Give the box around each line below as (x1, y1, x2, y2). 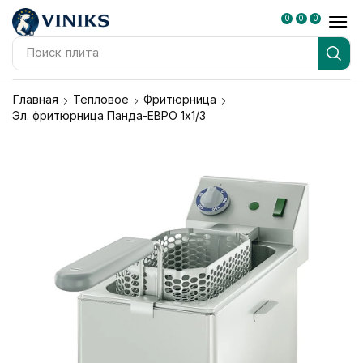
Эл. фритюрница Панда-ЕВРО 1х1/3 (12, 108, 206, 122)
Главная (13, 92, 58, 106)
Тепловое (73, 92, 129, 106)
